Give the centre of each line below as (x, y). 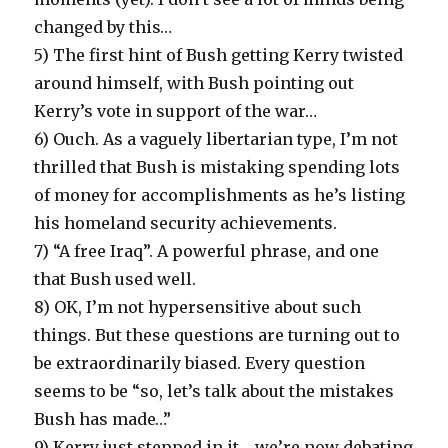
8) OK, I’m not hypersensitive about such (198, 306)
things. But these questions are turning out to (217, 334)
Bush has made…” (103, 418)
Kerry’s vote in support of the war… (176, 110)
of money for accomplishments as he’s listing (220, 194)
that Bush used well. (115, 278)
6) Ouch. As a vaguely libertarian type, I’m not (216, 138)
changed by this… (103, 26)
